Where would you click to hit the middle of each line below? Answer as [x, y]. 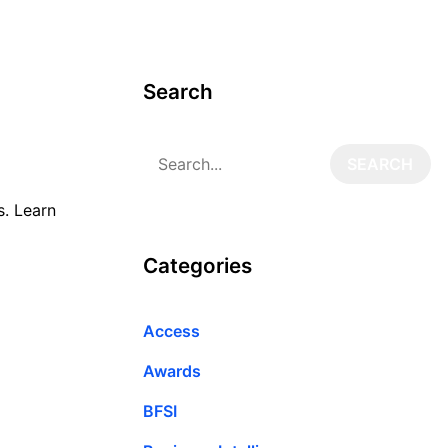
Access [171, 330]
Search [178, 91]
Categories [197, 265]
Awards [172, 370]
